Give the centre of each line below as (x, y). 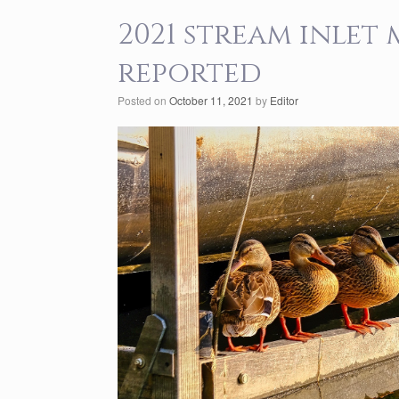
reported (190, 73)
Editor (284, 100)
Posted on (147, 100)
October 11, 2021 (211, 100)
